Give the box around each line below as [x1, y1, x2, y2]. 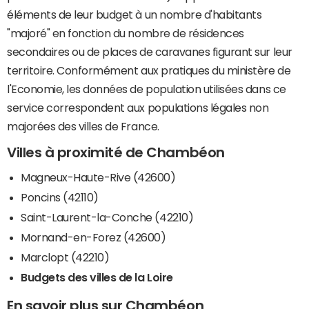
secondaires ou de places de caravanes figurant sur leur [7, 46, 292, 58]
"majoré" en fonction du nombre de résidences [7, 28, 244, 39]
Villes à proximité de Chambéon [7, 146, 225, 160]
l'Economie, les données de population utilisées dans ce [7, 83, 286, 95]
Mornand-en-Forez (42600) [21, 231, 166, 243]
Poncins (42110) [21, 191, 99, 203]
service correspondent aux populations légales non [7, 102, 269, 114]
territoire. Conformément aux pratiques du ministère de [7, 65, 291, 77]
